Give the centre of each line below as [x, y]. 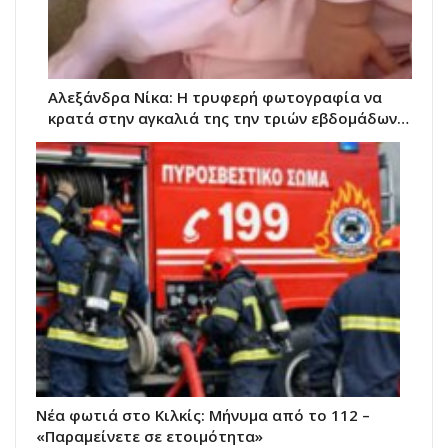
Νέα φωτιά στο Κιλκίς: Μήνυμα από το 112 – [203, 415]
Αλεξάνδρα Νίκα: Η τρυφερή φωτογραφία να [215, 97]
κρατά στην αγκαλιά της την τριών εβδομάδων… [228, 118]
